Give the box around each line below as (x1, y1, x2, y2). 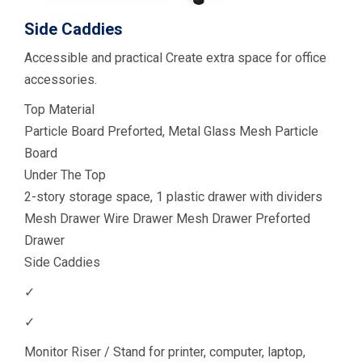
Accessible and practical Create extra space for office (24, 49, 326, 65)
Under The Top (24, 166, 106, 183)
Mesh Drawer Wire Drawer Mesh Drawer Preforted (24, 210, 310, 226)
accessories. (24, 71, 97, 87)
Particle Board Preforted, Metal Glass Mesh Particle (24, 123, 318, 139)
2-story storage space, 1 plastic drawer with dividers (24, 188, 322, 204)
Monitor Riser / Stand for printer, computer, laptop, (24, 343, 305, 360)
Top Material (24, 101, 95, 117)
